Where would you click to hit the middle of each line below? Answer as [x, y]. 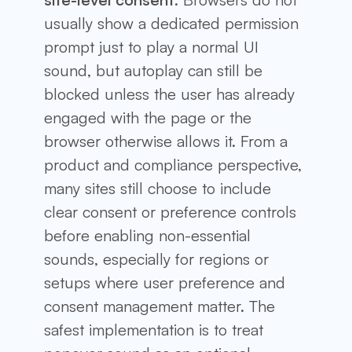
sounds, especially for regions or [156, 258]
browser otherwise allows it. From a [166, 141]
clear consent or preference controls [170, 211]
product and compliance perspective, [173, 164]
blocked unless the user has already [169, 93]
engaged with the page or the [148, 117]
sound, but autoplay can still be [153, 70]
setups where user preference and [165, 282]
